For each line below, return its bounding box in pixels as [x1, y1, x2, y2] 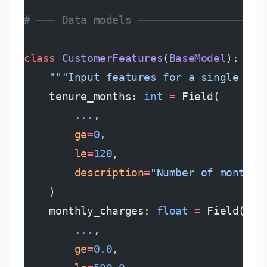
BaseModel [169, 52, 226, 64]
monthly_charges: [24, 204, 157, 217]
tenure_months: [24, 90, 144, 103]
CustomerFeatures [55, 52, 163, 64]
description [24, 166, 144, 179]
